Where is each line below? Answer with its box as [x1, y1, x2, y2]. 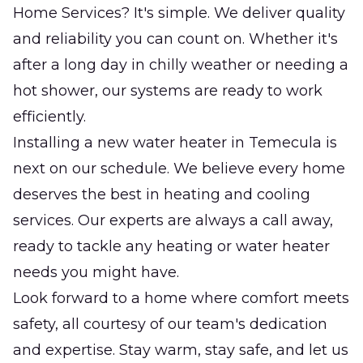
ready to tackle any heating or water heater [13, 237, 330, 256]
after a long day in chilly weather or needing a [13, 56, 348, 75]
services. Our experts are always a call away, [13, 211, 333, 230]
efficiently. [13, 108, 86, 126]
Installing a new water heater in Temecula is [13, 134, 337, 152]
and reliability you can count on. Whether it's [13, 30, 338, 49]
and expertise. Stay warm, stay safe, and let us [13, 341, 348, 360]
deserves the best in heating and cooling [13, 186, 310, 204]
